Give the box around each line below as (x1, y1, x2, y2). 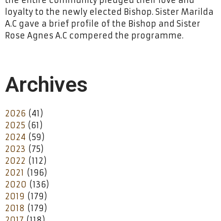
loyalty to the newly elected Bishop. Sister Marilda (5, 6, 214, 17)
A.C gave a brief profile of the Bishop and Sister (5, 18, 200, 29)
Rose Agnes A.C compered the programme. (5, 30, 184, 40)
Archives (5, 72, 88, 97)
